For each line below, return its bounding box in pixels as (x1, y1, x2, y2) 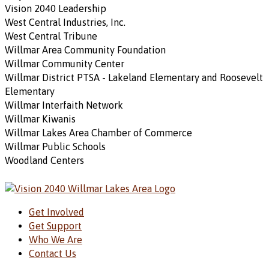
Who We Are (29, 234, 82, 246)
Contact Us (29, 248, 76, 259)
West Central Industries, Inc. (5, 17, 125, 28)
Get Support (29, 220, 82, 232)
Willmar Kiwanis (5, 113, 76, 125)
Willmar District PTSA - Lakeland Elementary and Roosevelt (5, 72, 263, 83)
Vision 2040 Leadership (5, 3, 106, 14)
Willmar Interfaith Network (5, 100, 123, 111)
